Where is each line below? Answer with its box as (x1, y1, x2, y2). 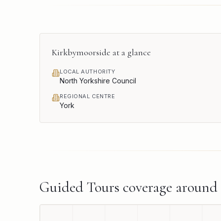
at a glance (110, 47, 151, 58)
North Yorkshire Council (60, 76, 136, 85)
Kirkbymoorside (52, 47, 110, 58)
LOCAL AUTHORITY (60, 68, 115, 75)
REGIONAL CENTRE (60, 93, 115, 100)
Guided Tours (39, 178, 119, 196)
